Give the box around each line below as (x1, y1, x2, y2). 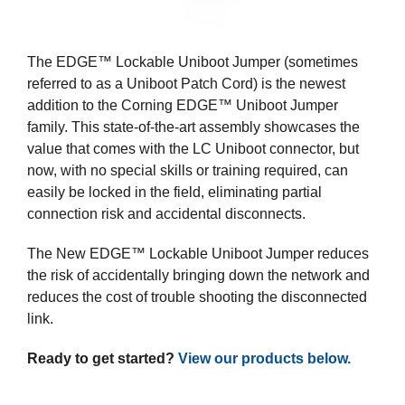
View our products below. (178, 350, 351, 366)
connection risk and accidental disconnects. (27, 205, 306, 221)
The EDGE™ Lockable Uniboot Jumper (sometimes (27, 53, 358, 70)
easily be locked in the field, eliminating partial (27, 184, 322, 200)
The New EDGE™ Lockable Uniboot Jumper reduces (27, 245, 369, 261)
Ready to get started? (27, 350, 178, 366)
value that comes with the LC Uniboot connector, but (27, 140, 359, 156)
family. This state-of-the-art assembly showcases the (27, 118, 360, 135)
